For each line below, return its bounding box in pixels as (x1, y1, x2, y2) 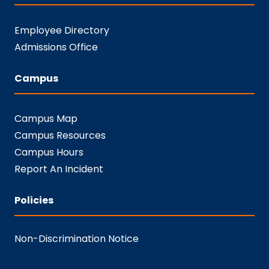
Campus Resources (14, 128, 106, 142)
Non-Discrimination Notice (14, 231, 139, 246)
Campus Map (14, 111, 77, 125)
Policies (14, 193, 53, 207)
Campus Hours (14, 145, 83, 159)
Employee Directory (14, 23, 109, 37)
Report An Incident (14, 162, 103, 176)
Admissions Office (14, 40, 98, 54)
